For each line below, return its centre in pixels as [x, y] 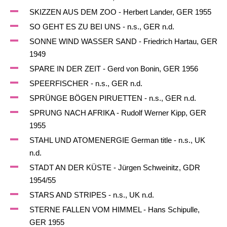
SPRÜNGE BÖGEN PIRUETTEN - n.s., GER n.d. [112, 98]
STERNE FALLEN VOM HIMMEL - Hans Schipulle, [114, 210]
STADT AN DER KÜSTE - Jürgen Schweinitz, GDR [115, 167]
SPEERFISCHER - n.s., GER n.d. [86, 83]
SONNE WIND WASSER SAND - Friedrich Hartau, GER [123, 41]
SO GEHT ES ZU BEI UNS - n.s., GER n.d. [102, 27]
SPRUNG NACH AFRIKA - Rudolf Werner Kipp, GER [118, 113]
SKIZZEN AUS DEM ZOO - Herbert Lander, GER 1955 [120, 12]
